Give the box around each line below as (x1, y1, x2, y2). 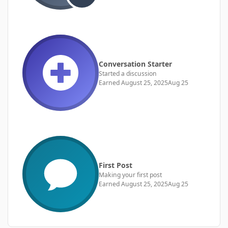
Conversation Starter (99, 59, 172, 69)
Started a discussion (99, 69, 157, 78)
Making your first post (99, 170, 162, 179)
